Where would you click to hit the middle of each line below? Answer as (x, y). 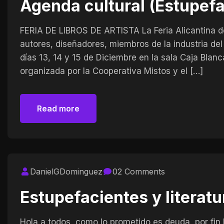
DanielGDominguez (66, 171)
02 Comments (139, 171)
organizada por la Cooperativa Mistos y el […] (111, 71)
